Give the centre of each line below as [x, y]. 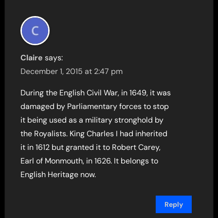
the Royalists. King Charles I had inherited [94, 134]
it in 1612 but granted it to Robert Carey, [91, 147]
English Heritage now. [58, 175]
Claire [32, 58]
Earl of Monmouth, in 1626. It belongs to [90, 161]
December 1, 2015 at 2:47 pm [72, 72]
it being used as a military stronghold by [92, 120]
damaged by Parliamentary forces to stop [95, 107]
